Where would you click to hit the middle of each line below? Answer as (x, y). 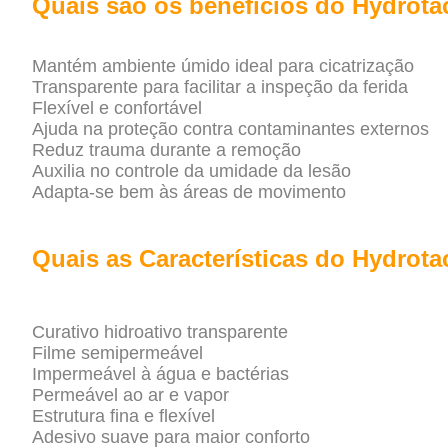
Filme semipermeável (117, 353)
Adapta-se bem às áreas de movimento (189, 192)
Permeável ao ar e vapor (130, 395)
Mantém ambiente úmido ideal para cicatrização (223, 66)
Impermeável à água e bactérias (160, 374)
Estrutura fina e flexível (123, 416)
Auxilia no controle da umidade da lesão (191, 171)
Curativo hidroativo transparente (160, 332)
